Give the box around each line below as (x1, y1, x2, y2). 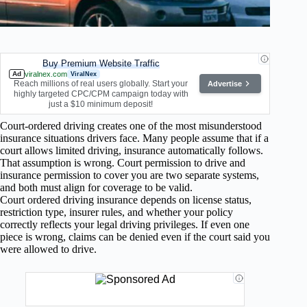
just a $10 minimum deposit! (49, 99, 153, 109)
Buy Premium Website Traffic (42, 58, 160, 69)
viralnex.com (25, 69, 67, 78)
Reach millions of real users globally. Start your (14, 78, 188, 88)
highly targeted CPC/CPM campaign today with (13, 88, 188, 99)
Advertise (208, 79, 243, 88)
